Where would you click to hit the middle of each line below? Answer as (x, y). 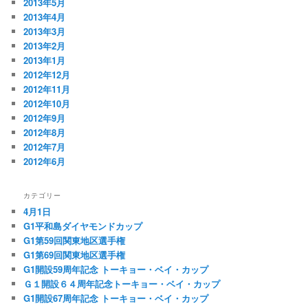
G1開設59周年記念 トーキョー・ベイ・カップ (116, 269)
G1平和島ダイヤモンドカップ (83, 226)
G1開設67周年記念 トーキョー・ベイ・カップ (116, 298)
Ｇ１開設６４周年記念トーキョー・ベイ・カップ (122, 284)
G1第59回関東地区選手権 (75, 241)
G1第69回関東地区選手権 (75, 255)
